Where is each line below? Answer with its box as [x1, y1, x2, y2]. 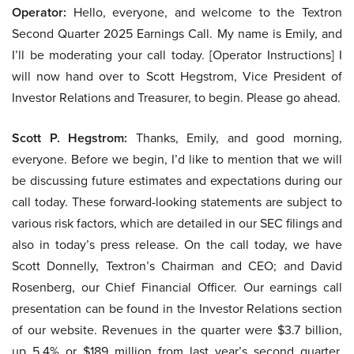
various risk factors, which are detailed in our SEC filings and [12, 214, 342, 232]
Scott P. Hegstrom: [12, 129, 128, 147]
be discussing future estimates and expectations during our [12, 171, 342, 190]
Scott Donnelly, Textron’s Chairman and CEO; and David [12, 257, 342, 275]
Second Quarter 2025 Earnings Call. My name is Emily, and [12, 24, 342, 43]
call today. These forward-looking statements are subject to [12, 193, 342, 211]
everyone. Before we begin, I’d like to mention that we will [12, 150, 342, 168]
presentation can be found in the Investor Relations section [12, 299, 342, 318]
